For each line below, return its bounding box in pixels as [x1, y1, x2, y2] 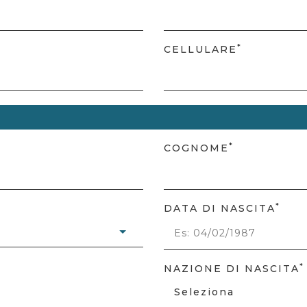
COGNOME [164, 142, 229, 154]
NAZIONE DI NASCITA [164, 262, 299, 275]
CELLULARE [164, 43, 237, 56]
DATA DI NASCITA [164, 202, 275, 214]
